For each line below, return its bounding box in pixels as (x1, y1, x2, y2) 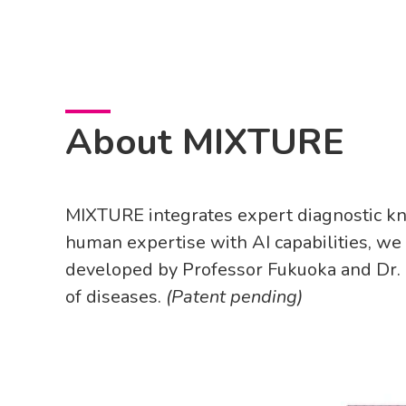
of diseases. (65, 285, 161, 309)
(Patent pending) (161, 285, 303, 309)
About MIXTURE (65, 118, 344, 167)
